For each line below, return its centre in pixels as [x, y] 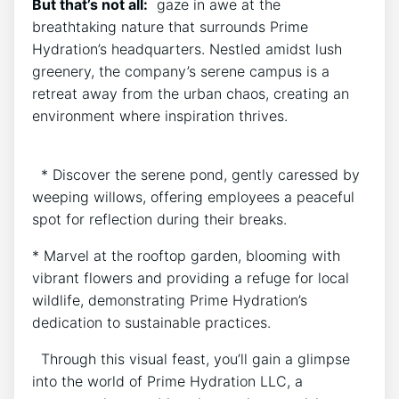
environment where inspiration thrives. [160, 115]
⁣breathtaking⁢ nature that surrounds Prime [170, 26]
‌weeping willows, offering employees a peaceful [193, 196]
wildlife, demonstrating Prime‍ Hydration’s [170, 300]
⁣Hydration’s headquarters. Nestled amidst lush [187, 49]
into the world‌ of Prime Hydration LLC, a [167, 381]
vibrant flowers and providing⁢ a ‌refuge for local [191, 277]
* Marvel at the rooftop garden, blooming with [186, 255]
